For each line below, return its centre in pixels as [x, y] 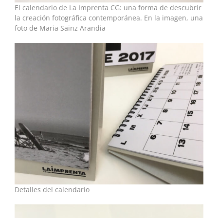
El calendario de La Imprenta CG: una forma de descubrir [108, 7]
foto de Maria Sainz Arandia [60, 28]
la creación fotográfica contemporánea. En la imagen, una [109, 18]
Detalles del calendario [52, 189]
